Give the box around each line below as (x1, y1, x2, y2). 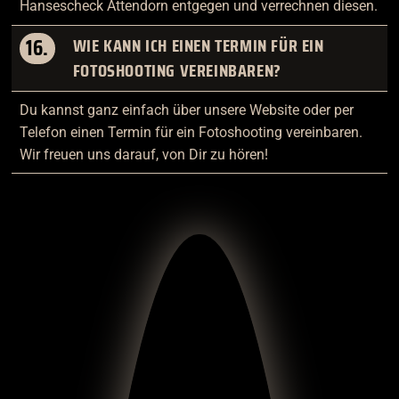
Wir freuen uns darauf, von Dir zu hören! (19, 146, 268, 163)
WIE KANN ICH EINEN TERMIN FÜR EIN (72, 31, 324, 61)
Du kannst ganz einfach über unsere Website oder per (19, 102, 354, 118)
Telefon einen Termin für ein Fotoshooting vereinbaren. (19, 124, 362, 141)
